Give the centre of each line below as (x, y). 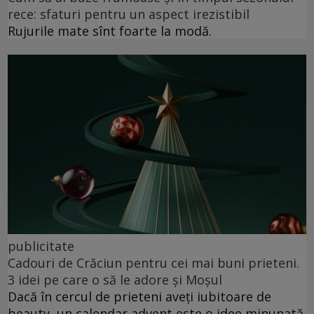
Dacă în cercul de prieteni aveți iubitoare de (139, 297)
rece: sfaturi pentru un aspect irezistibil (129, 14)
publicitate (41, 246)
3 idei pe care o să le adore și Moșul (115, 280)
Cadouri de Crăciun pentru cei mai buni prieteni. (153, 263)
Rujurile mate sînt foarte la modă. (110, 31)
